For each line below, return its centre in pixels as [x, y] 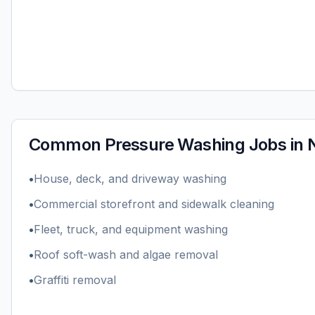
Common [67, 144]
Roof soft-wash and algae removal [126, 255]
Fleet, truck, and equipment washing [131, 229]
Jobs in [276, 144]
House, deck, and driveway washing [130, 179]
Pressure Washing [175, 144]
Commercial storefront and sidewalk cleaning [154, 204]
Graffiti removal [75, 280]
